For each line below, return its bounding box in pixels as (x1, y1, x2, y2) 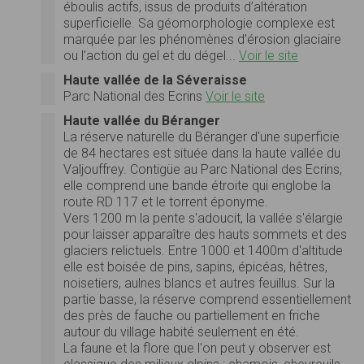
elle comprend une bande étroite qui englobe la (63, 177, 331, 193)
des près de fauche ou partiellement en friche (63, 307, 320, 323)
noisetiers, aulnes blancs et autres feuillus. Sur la (63, 275, 335, 291)
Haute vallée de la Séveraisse (63, 71, 247, 88)
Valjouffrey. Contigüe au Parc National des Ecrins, (63, 161, 342, 177)
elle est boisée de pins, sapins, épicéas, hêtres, (63, 258, 327, 275)
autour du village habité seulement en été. (63, 323, 299, 340)
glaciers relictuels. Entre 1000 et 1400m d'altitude (63, 242, 343, 258)
